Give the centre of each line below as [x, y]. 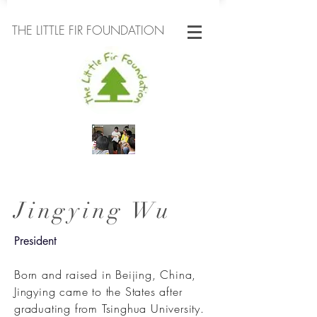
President [35, 241]
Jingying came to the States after [98, 292]
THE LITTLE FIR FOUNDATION [88, 30]
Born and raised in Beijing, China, [105, 275]
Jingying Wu [98, 211]
